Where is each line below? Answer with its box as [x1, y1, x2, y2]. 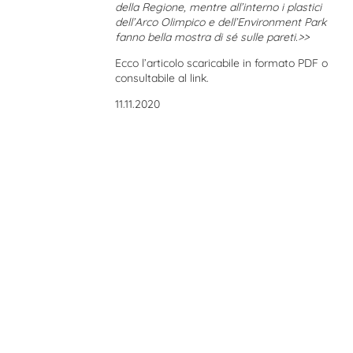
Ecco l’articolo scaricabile [115, 56, 243, 70]
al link [178, 71, 207, 85]
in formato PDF [243, 56, 319, 70]
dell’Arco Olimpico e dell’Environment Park [115, 15, 327, 29]
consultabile [115, 71, 179, 85]
